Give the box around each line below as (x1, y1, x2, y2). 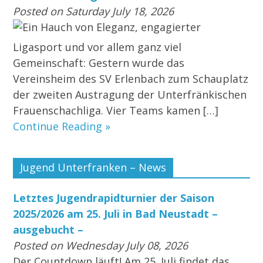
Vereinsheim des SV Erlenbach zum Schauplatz (13, 72, 249, 86)
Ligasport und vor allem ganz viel (13, 40, 182, 55)
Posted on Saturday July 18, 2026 (13, 4, 174, 19)
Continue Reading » (13, 119, 111, 134)
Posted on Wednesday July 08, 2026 (13, 238, 188, 253)
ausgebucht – (13, 222, 84, 237)
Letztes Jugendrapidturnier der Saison (13, 191, 215, 205)
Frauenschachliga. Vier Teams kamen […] (13, 103, 219, 118)
